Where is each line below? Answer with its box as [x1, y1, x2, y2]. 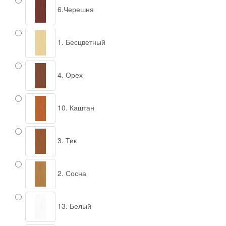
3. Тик [55, 135, 77, 145]
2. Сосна [55, 167, 86, 178]
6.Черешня [55, 4, 94, 14]
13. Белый [55, 200, 91, 211]
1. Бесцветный [55, 36, 105, 47]
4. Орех [55, 69, 83, 80]
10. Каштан [55, 102, 94, 112]
